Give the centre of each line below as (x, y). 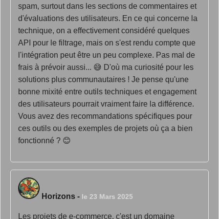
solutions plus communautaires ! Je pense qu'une (103, 79)
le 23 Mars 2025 (107, 197)
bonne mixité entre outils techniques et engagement (107, 92)
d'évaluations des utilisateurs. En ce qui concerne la (108, 18)
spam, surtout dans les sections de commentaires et (107, 6)
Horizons (58, 196)
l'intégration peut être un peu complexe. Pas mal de (107, 55)
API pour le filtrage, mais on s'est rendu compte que (107, 43)
